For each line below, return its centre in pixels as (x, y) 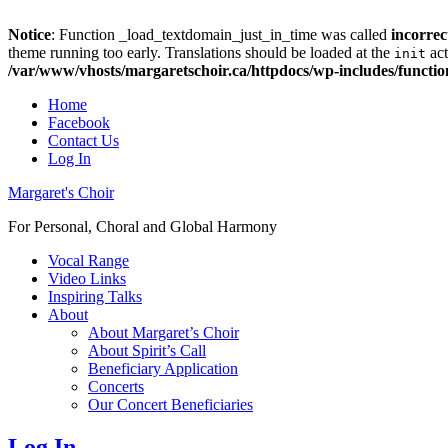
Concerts (116, 386)
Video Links (87, 278)
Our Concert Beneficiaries (170, 404)
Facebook (79, 122)
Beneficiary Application (163, 368)
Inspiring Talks (95, 296)
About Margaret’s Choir (163, 332)
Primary (41, 261)
